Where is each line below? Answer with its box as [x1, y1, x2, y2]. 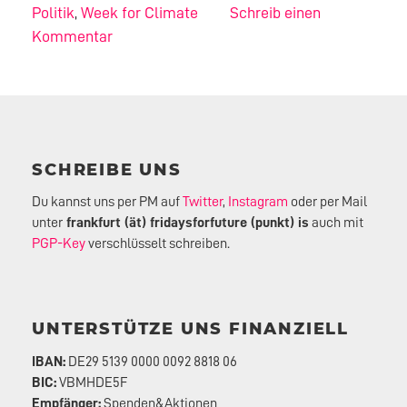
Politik [32, 4, 75, 21]
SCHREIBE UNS [32, 159, 182, 180]
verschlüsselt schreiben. [85, 236, 231, 252]
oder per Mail [288, 194, 368, 210]
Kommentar [32, 27, 114, 45]
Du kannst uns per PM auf [32, 194, 184, 210]
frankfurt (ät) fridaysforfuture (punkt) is [63, 215, 310, 231]
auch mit [309, 215, 364, 231]
